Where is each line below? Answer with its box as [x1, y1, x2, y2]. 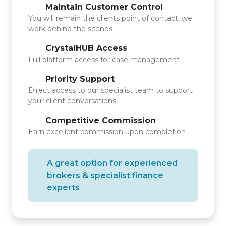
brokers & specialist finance [46, 171, 163, 180]
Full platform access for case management [28, 55, 180, 64]
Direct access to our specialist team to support [28, 86, 193, 95]
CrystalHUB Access [43, 43, 127, 53]
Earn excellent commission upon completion [28, 127, 186, 136]
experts [46, 183, 80, 192]
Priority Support [43, 74, 115, 84]
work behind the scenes [28, 24, 112, 33]
